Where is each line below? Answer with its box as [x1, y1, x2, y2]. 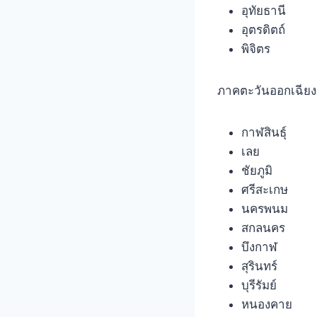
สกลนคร [241, 220, 285, 235]
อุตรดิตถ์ [241, 22, 285, 37]
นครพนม [241, 201, 288, 216]
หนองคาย [241, 296, 292, 311]
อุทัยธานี [241, 3, 286, 18]
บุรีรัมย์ [241, 277, 277, 292]
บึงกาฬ [241, 239, 277, 254]
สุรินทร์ [241, 258, 277, 273]
